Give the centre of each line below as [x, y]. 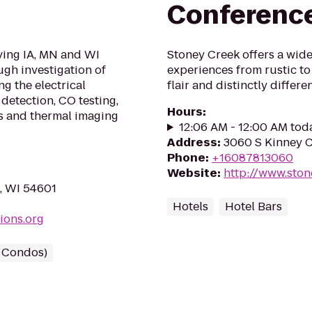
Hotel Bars [253, 206]
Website [192, 173]
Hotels [190, 206]
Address [192, 142]
